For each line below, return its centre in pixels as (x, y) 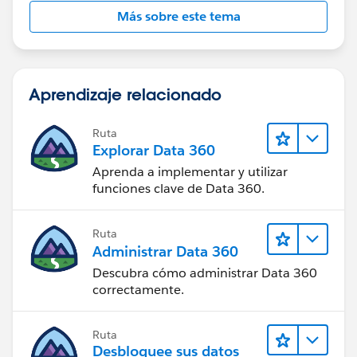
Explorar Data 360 (154, 151)
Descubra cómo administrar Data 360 (205, 273)
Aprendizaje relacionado (125, 94)
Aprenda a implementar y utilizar (190, 172)
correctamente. (138, 289)
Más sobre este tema (178, 16)
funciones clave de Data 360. (178, 189)
